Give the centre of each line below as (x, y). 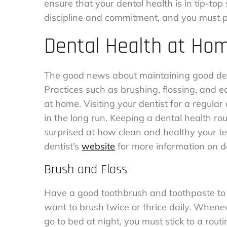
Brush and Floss (86, 169)
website (98, 146)
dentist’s (62, 146)
